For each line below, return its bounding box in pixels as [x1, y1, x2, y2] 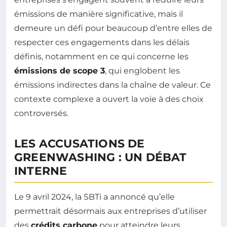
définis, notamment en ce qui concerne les [14, 52, 188, 62]
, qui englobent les [105, 66, 180, 76]
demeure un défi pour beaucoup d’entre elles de [14, 23, 212, 33]
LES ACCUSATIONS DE [14, 137, 145, 151]
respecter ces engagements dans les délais [14, 37, 190, 48]
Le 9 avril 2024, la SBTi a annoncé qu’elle [14, 192, 175, 202]
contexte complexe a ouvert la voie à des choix [14, 94, 204, 104]
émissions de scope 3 [14, 66, 105, 76]
